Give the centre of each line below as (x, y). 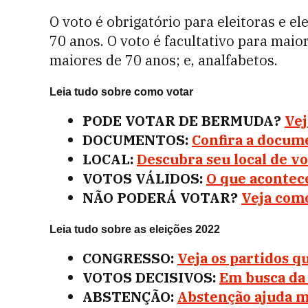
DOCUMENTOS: (135, 140)
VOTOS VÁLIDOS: (143, 178)
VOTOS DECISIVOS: (149, 277)
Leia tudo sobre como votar (121, 92)
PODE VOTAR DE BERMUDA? (182, 121)
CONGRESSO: (128, 258)
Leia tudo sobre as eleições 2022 (135, 229)
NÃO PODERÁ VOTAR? (160, 198)
